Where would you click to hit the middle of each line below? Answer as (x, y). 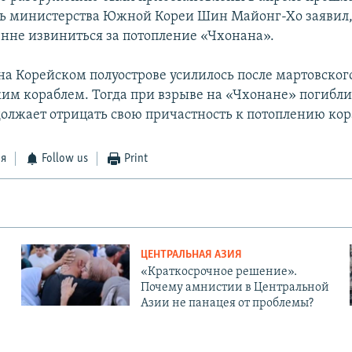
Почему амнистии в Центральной (235, 288)
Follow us (65, 159)
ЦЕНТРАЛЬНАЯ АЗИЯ (191, 255)
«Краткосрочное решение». (218, 272)
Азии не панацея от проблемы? (227, 304)
